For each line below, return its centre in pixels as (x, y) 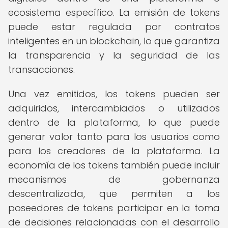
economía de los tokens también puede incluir (114, 165)
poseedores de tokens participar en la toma (114, 208)
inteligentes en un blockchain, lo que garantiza (114, 41)
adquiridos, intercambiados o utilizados (114, 108)
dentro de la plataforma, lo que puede (114, 122)
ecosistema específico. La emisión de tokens (114, 12)
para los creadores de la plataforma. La (114, 151)
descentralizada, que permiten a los (114, 194)
